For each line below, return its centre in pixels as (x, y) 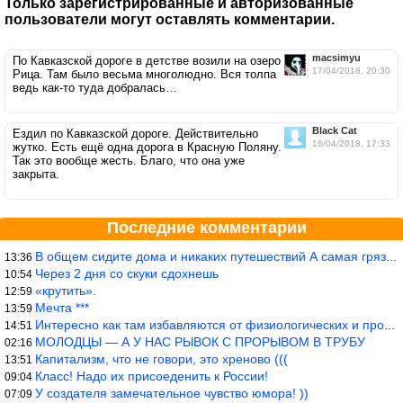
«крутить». (66, 290)
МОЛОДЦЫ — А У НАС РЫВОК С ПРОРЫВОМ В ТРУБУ (200, 341)
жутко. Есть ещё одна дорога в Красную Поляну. (147, 147)
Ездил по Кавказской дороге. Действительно (135, 133)
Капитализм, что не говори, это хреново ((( (161, 358)
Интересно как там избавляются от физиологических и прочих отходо (210, 324)
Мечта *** (62, 307)
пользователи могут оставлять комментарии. (170, 19)
